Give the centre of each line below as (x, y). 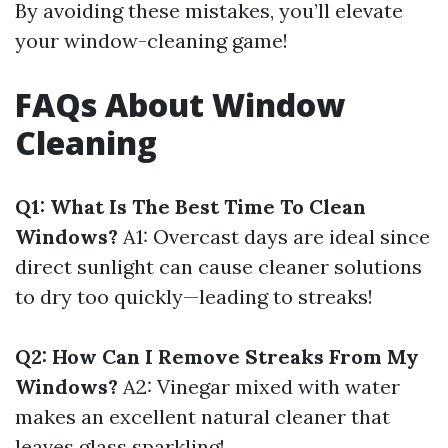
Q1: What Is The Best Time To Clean (190, 206)
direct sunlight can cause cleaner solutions (218, 266)
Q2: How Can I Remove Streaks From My (217, 356)
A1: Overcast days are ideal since (274, 236)
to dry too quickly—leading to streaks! (194, 296)
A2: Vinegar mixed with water (259, 386)
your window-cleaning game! (151, 40)
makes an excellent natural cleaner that (202, 416)
